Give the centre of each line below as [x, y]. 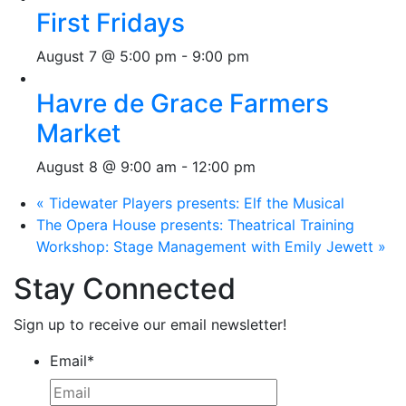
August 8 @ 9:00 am [106, 167]
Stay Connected [125, 289]
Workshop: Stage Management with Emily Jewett [207, 246]
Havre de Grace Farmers [183, 103]
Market [78, 133]
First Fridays [111, 23]
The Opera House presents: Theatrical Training [195, 225]
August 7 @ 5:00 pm [106, 56]
